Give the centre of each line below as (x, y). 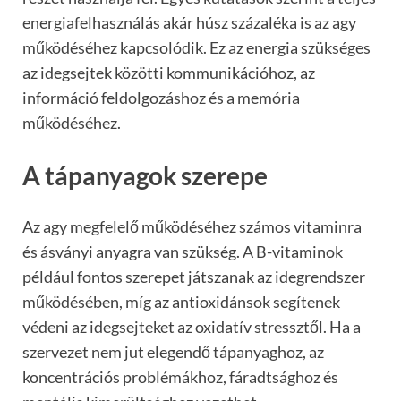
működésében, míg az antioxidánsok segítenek (181, 302)
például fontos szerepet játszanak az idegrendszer (194, 277)
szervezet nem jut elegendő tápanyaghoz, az (173, 352)
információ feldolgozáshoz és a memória (161, 97)
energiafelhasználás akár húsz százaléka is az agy (189, 22)
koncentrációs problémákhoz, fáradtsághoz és (180, 377)
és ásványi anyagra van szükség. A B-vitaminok (183, 252)
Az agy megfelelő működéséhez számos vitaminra (192, 227)
